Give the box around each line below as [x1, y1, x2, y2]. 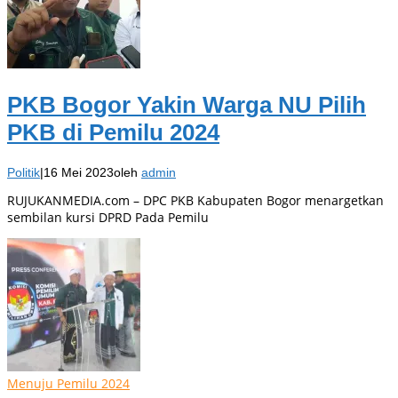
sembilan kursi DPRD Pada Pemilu [7, 209, 209, 227]
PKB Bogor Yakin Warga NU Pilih [7, 91, 366, 118]
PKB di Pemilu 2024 [7, 118, 219, 146]
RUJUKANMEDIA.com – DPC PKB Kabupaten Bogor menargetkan [7, 192, 384, 210]
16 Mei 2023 [44, 165, 114, 180]
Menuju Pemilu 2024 [7, 375, 130, 393]
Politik [7, 165, 40, 180]
